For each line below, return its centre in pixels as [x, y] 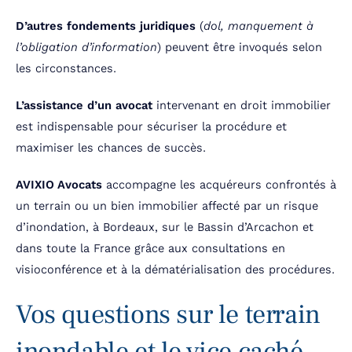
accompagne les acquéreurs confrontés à [219, 185]
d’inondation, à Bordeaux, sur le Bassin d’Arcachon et [165, 227]
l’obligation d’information [86, 48]
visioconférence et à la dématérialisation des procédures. [175, 270]
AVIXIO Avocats [59, 185]
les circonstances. [66, 69]
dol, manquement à [258, 26]
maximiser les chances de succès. [111, 148]
